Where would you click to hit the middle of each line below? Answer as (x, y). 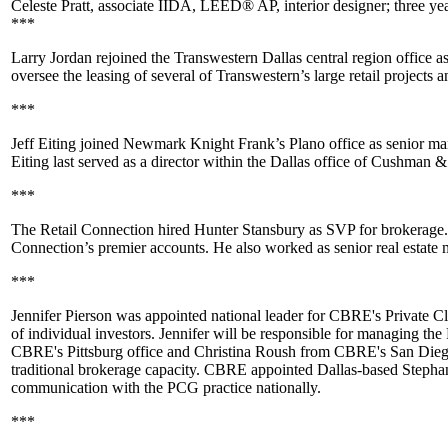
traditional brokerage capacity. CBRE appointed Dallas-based (206, 369)
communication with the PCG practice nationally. (166, 387)
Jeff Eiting (43, 143)
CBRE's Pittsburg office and (102, 351)
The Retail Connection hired (102, 229)
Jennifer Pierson (61, 315)
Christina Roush (245, 351)
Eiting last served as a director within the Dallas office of (189, 161)
